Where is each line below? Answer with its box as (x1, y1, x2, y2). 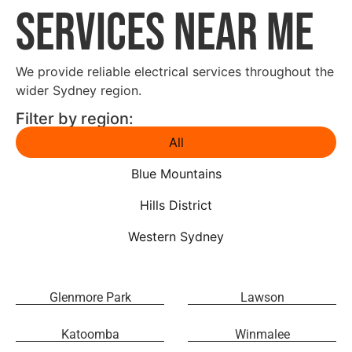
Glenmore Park (49, 290, 131, 306)
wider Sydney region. (16, 82, 145, 98)
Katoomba (60, 327, 119, 343)
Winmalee (234, 327, 290, 343)
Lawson (240, 290, 284, 306)
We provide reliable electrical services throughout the (16, 63, 334, 79)
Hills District (140, 197, 212, 214)
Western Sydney (128, 229, 224, 245)
